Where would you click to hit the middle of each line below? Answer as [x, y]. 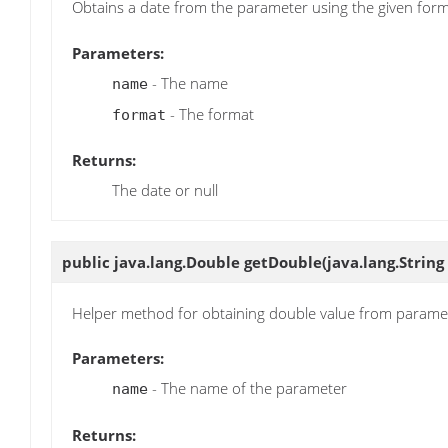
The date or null [165, 189]
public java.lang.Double [153, 262]
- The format [210, 113]
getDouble [283, 262]
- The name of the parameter [247, 388]
